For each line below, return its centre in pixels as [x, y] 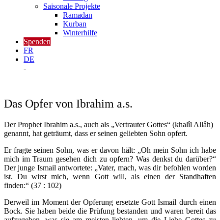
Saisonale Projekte [72, 6]
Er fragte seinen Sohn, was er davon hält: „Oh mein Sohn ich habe [110, 150]
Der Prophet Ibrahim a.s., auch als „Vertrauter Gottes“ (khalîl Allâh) [109, 124]
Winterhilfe [80, 33]
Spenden [37, 41]
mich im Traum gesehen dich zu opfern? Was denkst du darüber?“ [110, 159]
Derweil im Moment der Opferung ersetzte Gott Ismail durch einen [110, 202]
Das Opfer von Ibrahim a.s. [68, 104]
